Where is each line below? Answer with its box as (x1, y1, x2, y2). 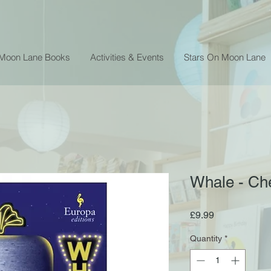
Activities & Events (90, 51, 164, 63)
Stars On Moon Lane (184, 51, 266, 63)
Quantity (190, 233, 222, 243)
